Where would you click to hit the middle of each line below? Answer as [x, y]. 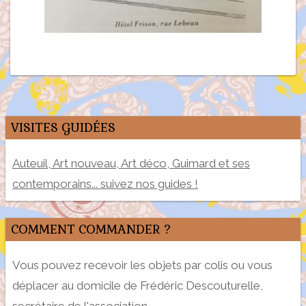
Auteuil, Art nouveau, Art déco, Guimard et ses [131, 163]
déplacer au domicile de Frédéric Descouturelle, [138, 285]
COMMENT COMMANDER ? [91, 229]
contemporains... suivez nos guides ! [105, 183]
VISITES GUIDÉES [63, 127]
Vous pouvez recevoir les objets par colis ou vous [142, 265]
